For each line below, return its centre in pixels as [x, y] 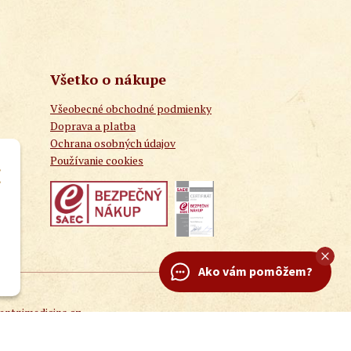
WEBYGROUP [66, 329]
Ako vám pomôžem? [255, 271]
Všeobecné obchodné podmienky [131, 109]
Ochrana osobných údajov [113, 143]
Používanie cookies [97, 161]
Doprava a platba [93, 126]
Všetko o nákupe [108, 80]
